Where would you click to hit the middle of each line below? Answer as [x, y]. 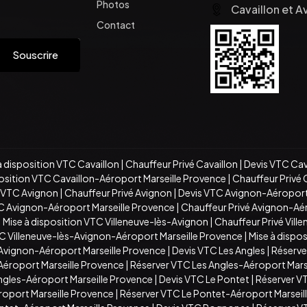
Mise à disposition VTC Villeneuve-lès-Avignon [106, 221]
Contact [116, 24]
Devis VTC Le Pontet [204, 279]
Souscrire [35, 55]
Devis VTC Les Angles [219, 250]
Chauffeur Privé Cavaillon [182, 163]
